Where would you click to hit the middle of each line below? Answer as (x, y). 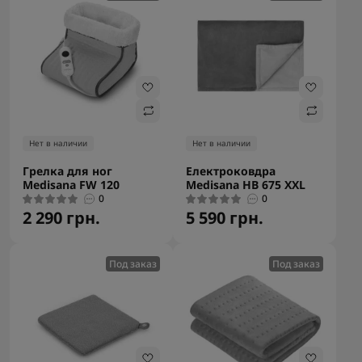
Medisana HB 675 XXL (246, 185)
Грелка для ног (67, 171)
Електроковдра (231, 171)
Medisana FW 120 (71, 185)
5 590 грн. (225, 218)
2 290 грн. (61, 218)
